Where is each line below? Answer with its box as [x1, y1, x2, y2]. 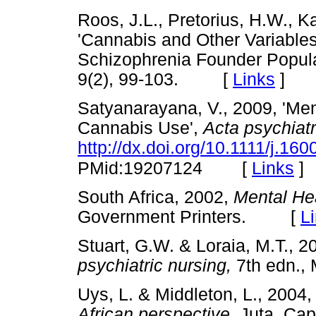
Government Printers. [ [78, 207, 300, 226]
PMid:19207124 [78, 158, 202, 178]
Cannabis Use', [78, 118, 203, 138]
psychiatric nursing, [78, 256, 231, 276]
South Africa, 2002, [78, 187, 233, 207]
